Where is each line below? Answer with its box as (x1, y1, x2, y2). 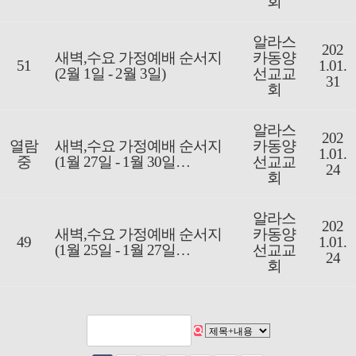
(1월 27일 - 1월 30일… (55, 153, 190, 171)
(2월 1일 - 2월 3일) (55, 65, 165, 83)
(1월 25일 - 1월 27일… (55, 242, 190, 259)
